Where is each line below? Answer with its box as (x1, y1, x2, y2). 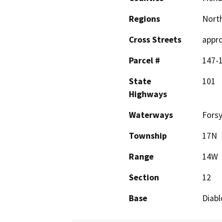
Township (129, 130, 167, 142)
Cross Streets (129, 34, 181, 46)
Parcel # (129, 55, 160, 66)
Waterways (129, 110, 173, 121)
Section (129, 172, 159, 183)
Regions (129, 13, 160, 25)
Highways (129, 89, 167, 100)
